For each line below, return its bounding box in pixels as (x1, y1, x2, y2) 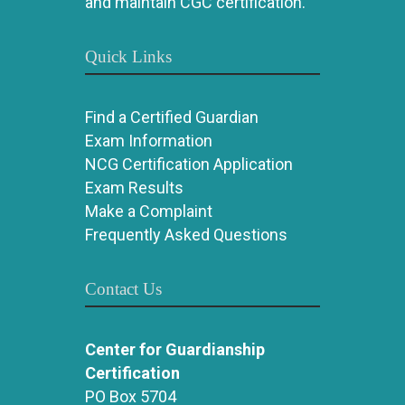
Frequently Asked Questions (85, 225, 287, 244)
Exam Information (85, 131, 212, 150)
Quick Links (85, 47, 172, 66)
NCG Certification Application (85, 155, 293, 174)
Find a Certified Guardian (85, 108, 259, 127)
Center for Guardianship (85, 340, 265, 359)
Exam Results (85, 178, 184, 197)
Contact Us (85, 279, 162, 298)
